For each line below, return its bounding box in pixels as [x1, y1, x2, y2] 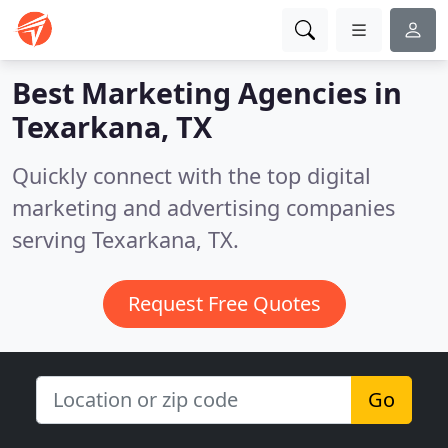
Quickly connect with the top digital [12, 161, 371, 190]
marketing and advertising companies [12, 193, 395, 222]
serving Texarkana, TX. [12, 225, 239, 254]
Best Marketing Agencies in [12, 73, 402, 112]
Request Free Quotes [127, 290, 321, 317]
